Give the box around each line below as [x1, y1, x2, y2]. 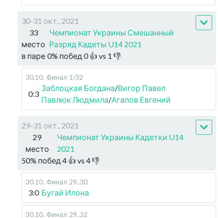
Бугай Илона [41, 187, 89, 197]
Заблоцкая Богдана [41, 83, 115, 92]
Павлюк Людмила [41, 94, 109, 104]
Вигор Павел [118, 83, 165, 92]
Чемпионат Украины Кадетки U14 [56, 132, 183, 142]
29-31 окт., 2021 [21, 120, 79, 130]
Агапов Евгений [111, 94, 171, 104]
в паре [21, 51, 45, 60]
